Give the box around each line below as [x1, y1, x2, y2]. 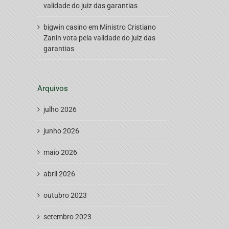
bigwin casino [43, 22, 87, 31]
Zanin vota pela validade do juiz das [43, 33, 155, 42]
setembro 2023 [43, 212, 91, 221]
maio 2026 [43, 148, 77, 156]
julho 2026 [43, 105, 77, 113]
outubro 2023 [43, 191, 87, 199]
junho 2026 [43, 126, 79, 135]
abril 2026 [43, 169, 75, 178]
